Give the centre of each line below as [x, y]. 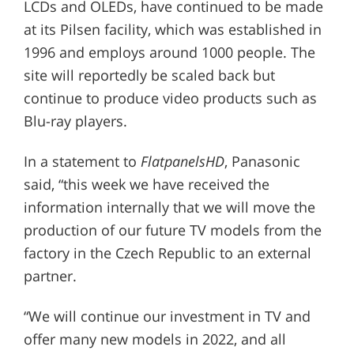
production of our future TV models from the [172, 230]
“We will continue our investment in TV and [167, 316]
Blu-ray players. [75, 121]
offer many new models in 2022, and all [154, 339]
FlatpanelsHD [182, 161]
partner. [50, 275]
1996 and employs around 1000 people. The [169, 52]
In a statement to [82, 161]
